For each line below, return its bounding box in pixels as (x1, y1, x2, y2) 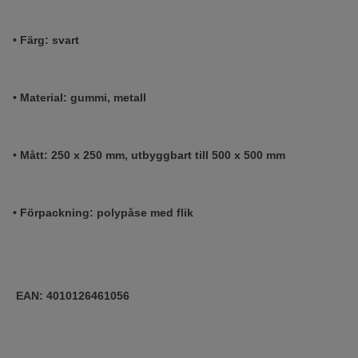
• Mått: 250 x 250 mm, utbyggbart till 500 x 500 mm (13, 149, 285, 161)
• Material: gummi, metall (13, 91, 146, 104)
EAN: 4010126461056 (13, 289, 129, 302)
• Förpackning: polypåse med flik (13, 206, 193, 219)
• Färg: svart (13, 34, 79, 46)
